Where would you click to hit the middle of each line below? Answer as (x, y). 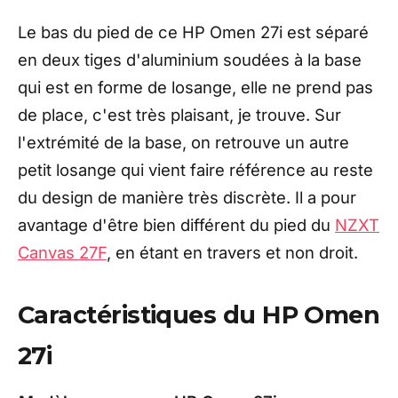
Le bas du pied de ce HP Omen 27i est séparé (193, 32)
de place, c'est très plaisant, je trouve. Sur (179, 114)
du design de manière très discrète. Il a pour (187, 197)
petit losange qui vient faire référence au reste (195, 169)
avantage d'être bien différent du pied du (176, 224)
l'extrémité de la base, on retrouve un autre (183, 142)
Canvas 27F (62, 252)
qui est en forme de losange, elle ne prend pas (195, 87)
